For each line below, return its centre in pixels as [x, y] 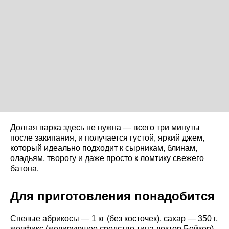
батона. [25, 168]
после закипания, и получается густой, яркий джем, [107, 138]
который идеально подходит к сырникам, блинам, [104, 148]
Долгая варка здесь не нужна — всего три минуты [105, 127]
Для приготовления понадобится [112, 196]
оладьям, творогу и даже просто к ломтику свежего [107, 158]
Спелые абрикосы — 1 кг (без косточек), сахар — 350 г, [114, 218]
